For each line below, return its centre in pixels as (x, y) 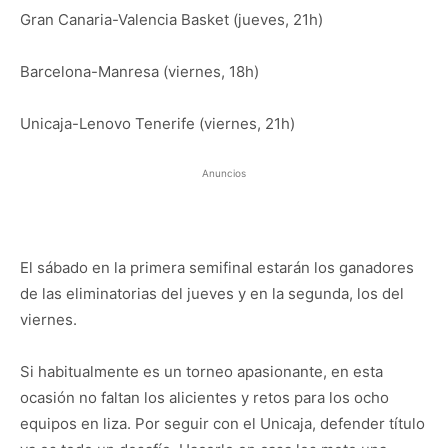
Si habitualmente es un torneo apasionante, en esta (201, 371)
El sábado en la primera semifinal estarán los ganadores (217, 267)
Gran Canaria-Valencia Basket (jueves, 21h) (171, 19)
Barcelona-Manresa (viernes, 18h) (139, 71)
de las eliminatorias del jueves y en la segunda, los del (212, 293)
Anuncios (224, 173)
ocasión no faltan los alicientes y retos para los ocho (204, 397)
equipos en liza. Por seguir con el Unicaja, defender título (222, 423)
